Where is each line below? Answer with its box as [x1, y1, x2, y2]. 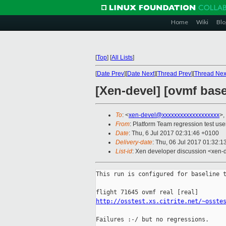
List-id [116, 148, 132, 155]
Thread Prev [157, 70, 191, 77]
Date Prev [97, 70, 124, 77]
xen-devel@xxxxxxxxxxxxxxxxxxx [129, 111, 219, 119]
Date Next [127, 70, 154, 77]
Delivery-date [116, 139, 152, 146]
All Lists [111, 54, 133, 61]
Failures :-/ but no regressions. [96, 216, 209, 223]
